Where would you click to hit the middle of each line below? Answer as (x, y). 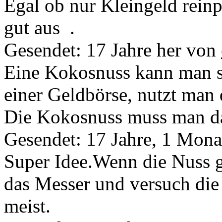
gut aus (34, 27)
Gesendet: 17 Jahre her (95, 50)
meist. (27, 206)
